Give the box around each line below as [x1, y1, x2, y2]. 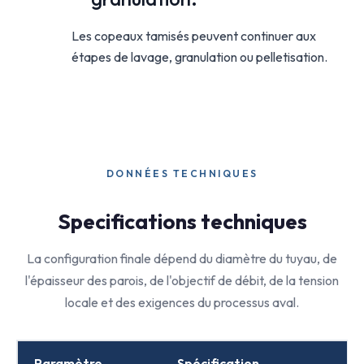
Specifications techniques [57, 208, 307, 235]
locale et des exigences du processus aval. [65, 294, 299, 310]
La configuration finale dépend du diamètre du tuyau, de [27, 250, 337, 266]
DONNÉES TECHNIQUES [106, 167, 258, 180]
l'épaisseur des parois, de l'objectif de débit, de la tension [25, 272, 339, 288]
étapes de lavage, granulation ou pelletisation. [71, 49, 327, 65]
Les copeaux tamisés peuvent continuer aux [71, 28, 316, 44]
